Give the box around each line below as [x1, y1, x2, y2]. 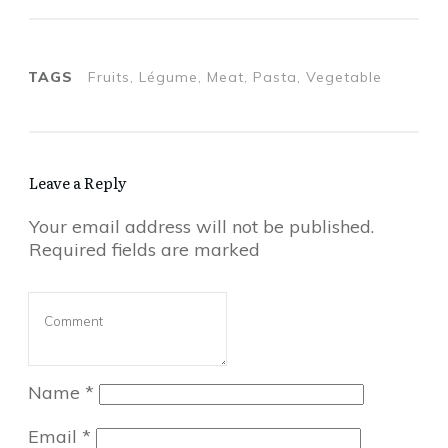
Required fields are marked [29, 237, 260, 261]
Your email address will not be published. [29, 214, 374, 238]
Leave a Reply [29, 170, 127, 194]
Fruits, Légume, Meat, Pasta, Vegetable [88, 67, 382, 86]
